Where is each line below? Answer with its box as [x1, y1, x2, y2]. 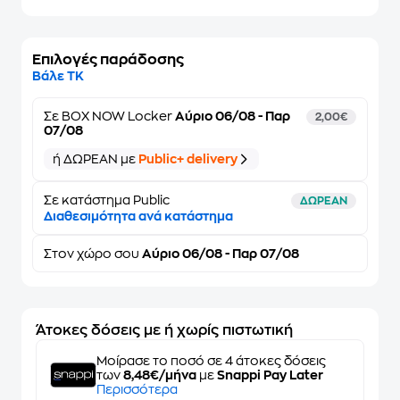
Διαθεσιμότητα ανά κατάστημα [44, 210, 233, 222]
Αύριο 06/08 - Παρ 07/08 [139, 247, 299, 260]
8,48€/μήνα [123, 369, 196, 381]
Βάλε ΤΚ [32, 70, 84, 82]
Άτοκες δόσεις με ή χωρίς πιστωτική [36, 323, 293, 337]
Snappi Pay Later [217, 369, 323, 381]
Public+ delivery [138, 153, 237, 165]
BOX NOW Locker [62, 110, 172, 122]
